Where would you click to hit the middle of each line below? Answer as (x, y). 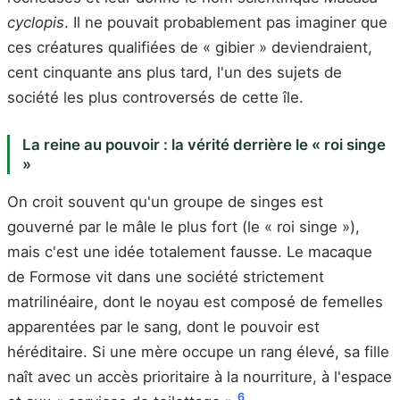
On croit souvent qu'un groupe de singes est (165, 201)
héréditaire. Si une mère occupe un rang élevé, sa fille (198, 351)
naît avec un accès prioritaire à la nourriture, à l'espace (200, 376)
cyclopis (36, 22)
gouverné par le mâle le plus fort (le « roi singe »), (183, 226)
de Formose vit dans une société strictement (166, 276)
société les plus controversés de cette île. (155, 97)
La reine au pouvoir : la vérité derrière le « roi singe (204, 144)
